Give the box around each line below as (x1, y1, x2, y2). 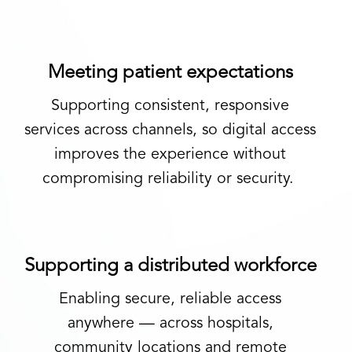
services (24, 123, 79, 138)
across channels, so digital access (79, 123, 316, 138)
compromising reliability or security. (42, 171, 294, 187)
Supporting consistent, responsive (51, 98, 289, 114)
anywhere (67, 316, 134, 332)
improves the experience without (54, 147, 286, 163)
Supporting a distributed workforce (24, 257, 317, 276)
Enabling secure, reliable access (59, 291, 281, 307)
